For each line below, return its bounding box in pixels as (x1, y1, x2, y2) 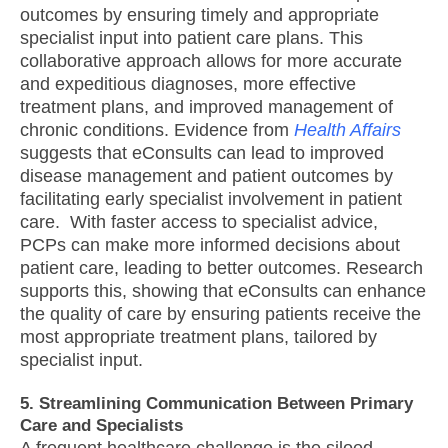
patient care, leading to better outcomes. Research (20, 258, 423, 279)
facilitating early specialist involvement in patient (20, 189, 402, 210)
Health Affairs (294, 120, 401, 141)
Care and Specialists (20, 416, 183, 436)
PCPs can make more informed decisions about (20, 235, 400, 256)
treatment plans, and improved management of (20, 97, 393, 118)
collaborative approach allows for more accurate (20, 51, 402, 72)
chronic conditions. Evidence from (20, 120, 294, 141)
